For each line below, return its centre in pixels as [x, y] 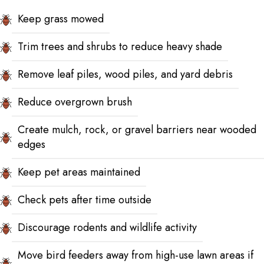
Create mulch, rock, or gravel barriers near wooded [137, 130]
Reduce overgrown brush [75, 102]
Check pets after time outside [85, 200]
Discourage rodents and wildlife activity [107, 228]
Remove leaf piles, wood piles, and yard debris [125, 75]
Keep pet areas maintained [79, 172]
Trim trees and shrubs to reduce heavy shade [120, 47]
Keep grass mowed [61, 19]
